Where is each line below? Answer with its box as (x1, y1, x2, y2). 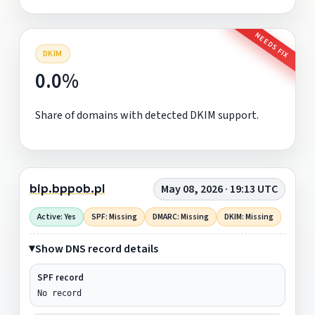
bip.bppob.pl (29, 181, 105, 197)
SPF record (37, 271, 84, 284)
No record (37, 288, 82, 298)
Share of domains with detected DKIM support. (34, 107, 259, 123)
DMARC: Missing (152, 210, 209, 223)
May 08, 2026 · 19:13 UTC (161, 181, 278, 197)
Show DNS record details (34, 240, 158, 257)
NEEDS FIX (252, 30, 291, 61)
